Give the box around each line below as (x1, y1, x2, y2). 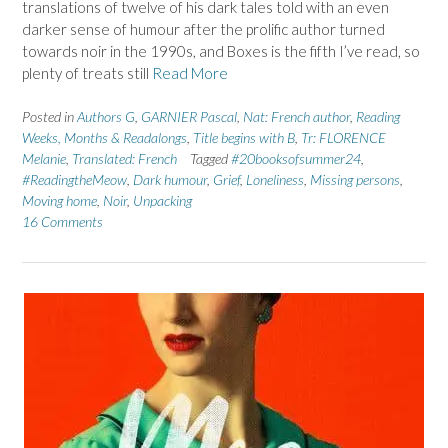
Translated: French (72, 150, 177, 168)
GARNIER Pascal (141, 108, 237, 126)
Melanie (22, 150, 66, 168)
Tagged (190, 150, 231, 168)
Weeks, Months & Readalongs (22, 129, 187, 147)
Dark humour (133, 171, 207, 189)
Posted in (22, 108, 77, 126)
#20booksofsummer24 (231, 150, 361, 168)
